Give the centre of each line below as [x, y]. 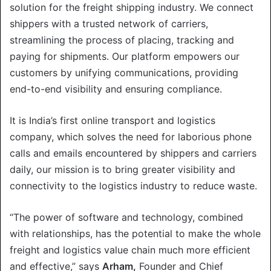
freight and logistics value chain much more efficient [130, 250]
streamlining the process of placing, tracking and [122, 40]
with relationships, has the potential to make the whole [135, 233]
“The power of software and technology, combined [126, 217]
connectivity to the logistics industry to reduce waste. [133, 185]
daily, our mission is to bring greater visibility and [122, 169]
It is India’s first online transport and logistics [113, 120]
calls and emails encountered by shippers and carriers [133, 153]
